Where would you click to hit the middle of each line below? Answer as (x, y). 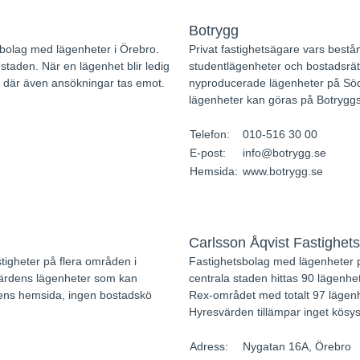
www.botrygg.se (282, 171)
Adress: (210, 346)
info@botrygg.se (284, 153)
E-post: (209, 153)
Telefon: (211, 134)
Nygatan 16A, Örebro (297, 346)
